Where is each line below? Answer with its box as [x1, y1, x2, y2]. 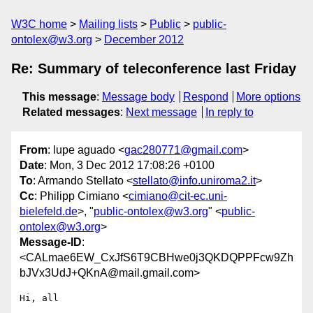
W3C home [11, 18, 67, 30]
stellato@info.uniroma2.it [133, 175, 256, 187]
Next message [126, 106, 197, 118]
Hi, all [20, 293, 59, 304]
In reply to [205, 106, 254, 118]
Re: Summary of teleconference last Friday [11, 61, 296, 76]
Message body [102, 91, 175, 103]
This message [22, 91, 96, 103]
